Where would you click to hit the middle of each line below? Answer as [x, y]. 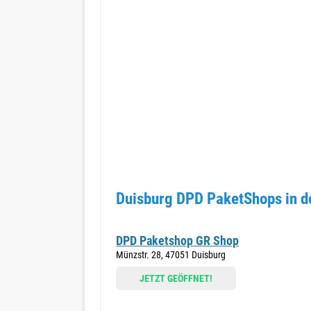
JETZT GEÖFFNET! [176, 278]
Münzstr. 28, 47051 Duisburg [171, 255]
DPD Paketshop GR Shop [177, 241]
